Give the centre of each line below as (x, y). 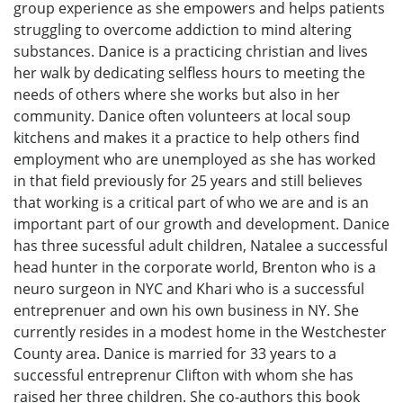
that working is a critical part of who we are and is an (191, 203)
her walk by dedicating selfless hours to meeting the (189, 73)
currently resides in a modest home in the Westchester (200, 332)
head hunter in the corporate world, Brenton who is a (195, 268)
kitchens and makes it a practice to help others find (187, 138)
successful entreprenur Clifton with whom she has (184, 376)
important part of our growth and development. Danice (201, 224)
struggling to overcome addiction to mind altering (183, 30)
